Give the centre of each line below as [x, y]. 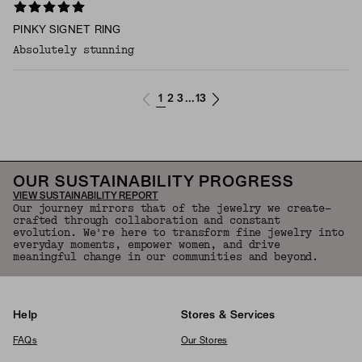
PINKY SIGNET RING [67, 31]
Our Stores [204, 341]
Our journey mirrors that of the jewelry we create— [173, 209]
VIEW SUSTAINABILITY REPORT [86, 197]
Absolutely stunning [74, 51]
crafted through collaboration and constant [147, 221]
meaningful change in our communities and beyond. [166, 257]
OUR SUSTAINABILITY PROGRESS [154, 183]
